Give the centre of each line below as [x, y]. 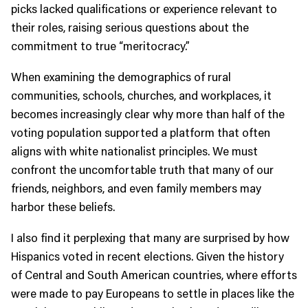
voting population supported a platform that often [141, 132]
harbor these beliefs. [63, 207]
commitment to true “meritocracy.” [100, 46]
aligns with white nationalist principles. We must [134, 151]
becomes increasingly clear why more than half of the [148, 114]
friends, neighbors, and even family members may [136, 188]
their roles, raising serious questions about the [130, 27]
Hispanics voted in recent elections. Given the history [147, 256]
